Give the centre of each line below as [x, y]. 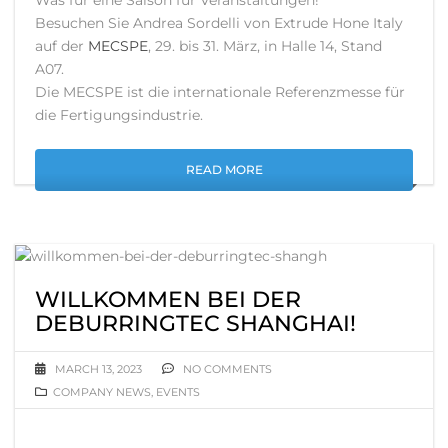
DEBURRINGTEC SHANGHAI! [195, 323]
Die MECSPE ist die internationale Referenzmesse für [220, 91]
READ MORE [224, 169]
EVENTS [178, 391]
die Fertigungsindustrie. [119, 114]
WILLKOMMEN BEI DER [168, 299]
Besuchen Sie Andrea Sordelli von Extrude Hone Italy [219, 22]
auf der [61, 45]
